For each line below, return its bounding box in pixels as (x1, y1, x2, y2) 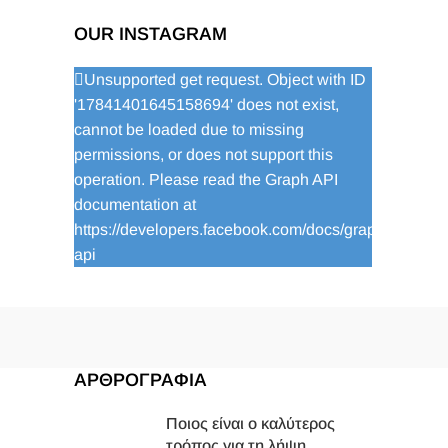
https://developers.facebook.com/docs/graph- (74, 221, 390, 238)
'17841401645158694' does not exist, (74, 96, 339, 113)
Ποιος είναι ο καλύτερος (166, 415, 335, 432)
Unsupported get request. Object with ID (84, 71, 366, 88)
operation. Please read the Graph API (74, 171, 338, 188)
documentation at (74, 196, 196, 213)
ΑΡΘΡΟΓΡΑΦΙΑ (74, 370, 207, 390)
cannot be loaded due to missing (74, 121, 304, 138)
